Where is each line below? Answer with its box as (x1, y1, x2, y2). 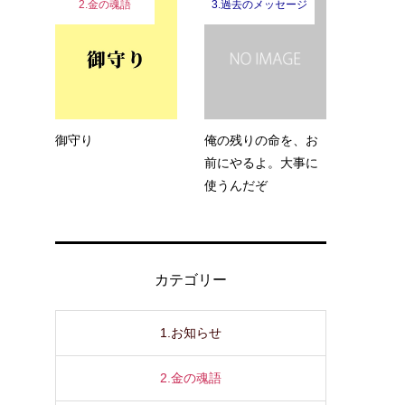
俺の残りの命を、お (204, 131, 318, 148)
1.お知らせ (160, 325, 221, 341)
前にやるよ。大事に (204, 154, 318, 171)
